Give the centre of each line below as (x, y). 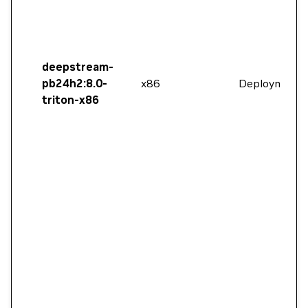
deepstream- (78, 67)
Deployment (270, 83)
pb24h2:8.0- (75, 83)
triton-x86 (70, 100)
